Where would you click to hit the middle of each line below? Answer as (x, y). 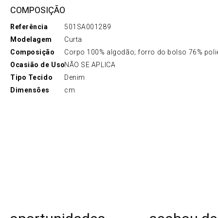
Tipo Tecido (32, 77)
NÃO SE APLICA (90, 64)
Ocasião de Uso (38, 64)
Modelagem (31, 39)
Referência (29, 27)
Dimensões (30, 90)
